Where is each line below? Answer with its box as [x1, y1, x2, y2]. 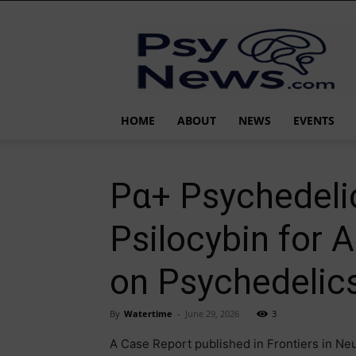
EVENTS [293, 113, 335, 128]
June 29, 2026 [185, 308, 239, 319]
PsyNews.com [244, 23, 316, 38]
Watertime [124, 308, 172, 319]
